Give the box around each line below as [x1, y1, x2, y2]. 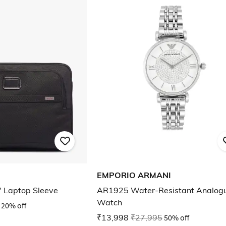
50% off [164, 212, 189, 223]
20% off [1, 200, 26, 211]
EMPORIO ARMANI [97, 170, 171, 181]
